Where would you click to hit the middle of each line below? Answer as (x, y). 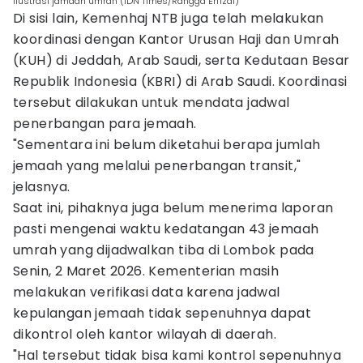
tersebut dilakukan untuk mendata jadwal (152, 102)
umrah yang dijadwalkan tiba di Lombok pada (164, 250)
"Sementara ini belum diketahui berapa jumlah (167, 145)
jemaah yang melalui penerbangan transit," (157, 166)
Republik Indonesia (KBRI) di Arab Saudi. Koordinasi (180, 81)
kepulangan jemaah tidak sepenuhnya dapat (162, 313)
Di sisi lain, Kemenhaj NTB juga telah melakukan (169, 18)
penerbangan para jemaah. (105, 124)
